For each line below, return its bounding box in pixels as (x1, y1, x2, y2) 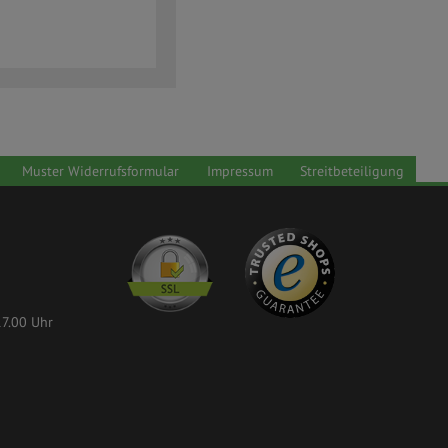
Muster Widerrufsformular (21, 162, 179, 180)
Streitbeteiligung (300, 162, 405, 180)
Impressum (206, 162, 273, 180)
